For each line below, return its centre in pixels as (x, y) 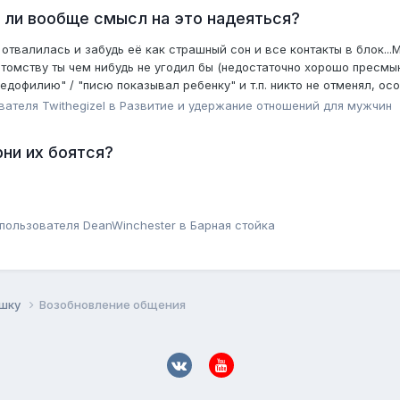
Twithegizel (74, 105)
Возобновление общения (112, 305)
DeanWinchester (129, 225)
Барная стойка (233, 225)
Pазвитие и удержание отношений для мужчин (256, 105)
